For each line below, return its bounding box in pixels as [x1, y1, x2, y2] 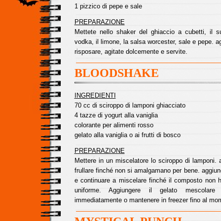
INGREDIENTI [74, 92, 116, 99]
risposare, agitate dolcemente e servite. [74, 48, 187, 55]
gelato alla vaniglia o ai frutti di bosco [74, 131, 181, 139]
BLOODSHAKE [74, 67, 159, 79]
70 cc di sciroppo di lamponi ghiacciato [74, 102, 185, 109]
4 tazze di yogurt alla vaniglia [74, 111, 158, 119]
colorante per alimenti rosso [74, 121, 153, 129]
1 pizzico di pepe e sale [74, 2, 142, 10]
